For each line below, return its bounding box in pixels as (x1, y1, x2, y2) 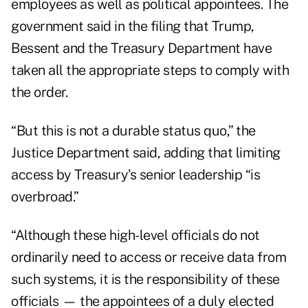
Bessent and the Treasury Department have (11, 40, 272, 57)
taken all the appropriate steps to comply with (11, 62, 289, 79)
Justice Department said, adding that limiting (11, 144, 280, 162)
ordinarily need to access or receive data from (11, 249, 286, 266)
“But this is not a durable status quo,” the (11, 122, 256, 140)
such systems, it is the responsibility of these (11, 271, 280, 288)
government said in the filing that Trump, (11, 18, 254, 35)
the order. (11, 84, 67, 101)
